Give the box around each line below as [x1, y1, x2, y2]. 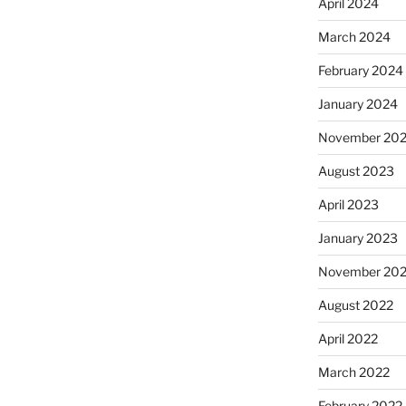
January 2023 [317, 230, 398, 246]
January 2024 [317, 96, 398, 112]
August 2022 [317, 297, 393, 314]
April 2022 [317, 331, 378, 347]
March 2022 [317, 364, 390, 381]
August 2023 [317, 163, 394, 179]
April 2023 [317, 197, 379, 213]
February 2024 [317, 63, 403, 79]
